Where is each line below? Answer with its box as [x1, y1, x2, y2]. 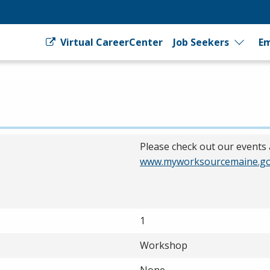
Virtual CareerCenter [57, 36, 163, 49]
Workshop [140, 239, 187, 252]
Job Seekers [172, 36, 229, 49]
